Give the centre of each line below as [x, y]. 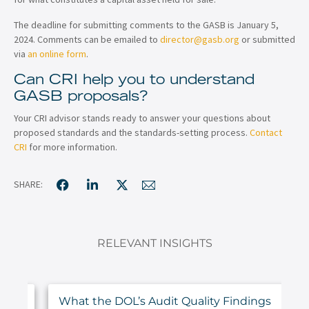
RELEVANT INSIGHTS [154, 243]
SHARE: [28, 185]
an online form [57, 53]
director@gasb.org [200, 39]
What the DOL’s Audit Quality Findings [165, 301]
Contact [266, 132]
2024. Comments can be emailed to [87, 39]
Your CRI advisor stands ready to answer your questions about [142, 118]
